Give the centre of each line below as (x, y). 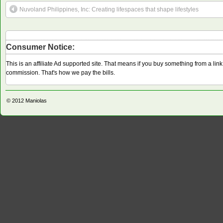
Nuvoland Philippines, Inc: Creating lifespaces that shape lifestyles (109, 9)
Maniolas (36, 100)
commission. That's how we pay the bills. (60, 72)
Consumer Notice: (40, 47)
